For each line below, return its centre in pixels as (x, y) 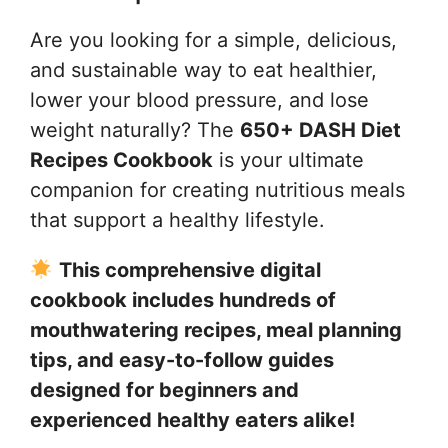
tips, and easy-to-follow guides (182, 359)
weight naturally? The (135, 129)
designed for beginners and (164, 389)
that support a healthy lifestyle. (177, 219)
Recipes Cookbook (121, 159)
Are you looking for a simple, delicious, (213, 39)
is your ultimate (288, 159)
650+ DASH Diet (320, 129)
